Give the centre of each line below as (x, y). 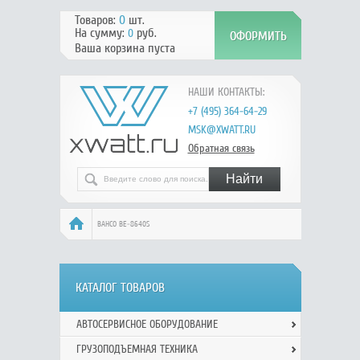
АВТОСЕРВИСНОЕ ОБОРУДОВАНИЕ (147, 324)
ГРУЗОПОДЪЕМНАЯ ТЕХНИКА (137, 349)
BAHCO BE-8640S (123, 224)
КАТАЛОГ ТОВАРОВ (120, 288)
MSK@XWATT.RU (221, 130)
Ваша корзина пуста (125, 48)
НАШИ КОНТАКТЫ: (226, 92)
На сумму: (101, 33)
